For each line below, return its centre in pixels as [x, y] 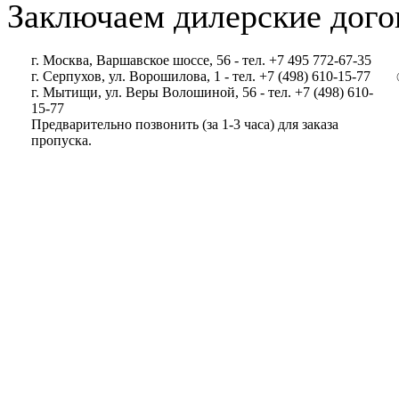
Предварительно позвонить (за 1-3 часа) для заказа [185, 124]
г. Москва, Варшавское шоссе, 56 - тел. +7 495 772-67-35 [201, 60]
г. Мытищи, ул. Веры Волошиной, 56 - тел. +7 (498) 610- [202, 92]
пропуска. [61, 140]
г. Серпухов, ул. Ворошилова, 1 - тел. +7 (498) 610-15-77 [201, 76]
